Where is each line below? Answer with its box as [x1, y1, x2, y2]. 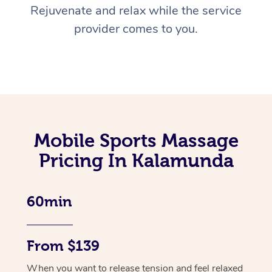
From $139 [27, 238, 100, 254]
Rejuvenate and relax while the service [30, 2, 242, 19]
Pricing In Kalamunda [38, 150, 234, 171]
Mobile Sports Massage [33, 130, 239, 151]
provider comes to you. [74, 21, 198, 38]
